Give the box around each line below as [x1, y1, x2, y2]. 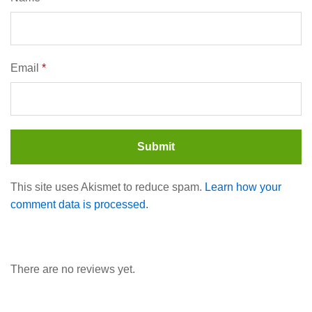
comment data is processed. [10, 198, 148, 211]
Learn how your [205, 181, 281, 194]
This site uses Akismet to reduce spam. [10, 181, 205, 194]
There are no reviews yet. [10, 263, 135, 275]
